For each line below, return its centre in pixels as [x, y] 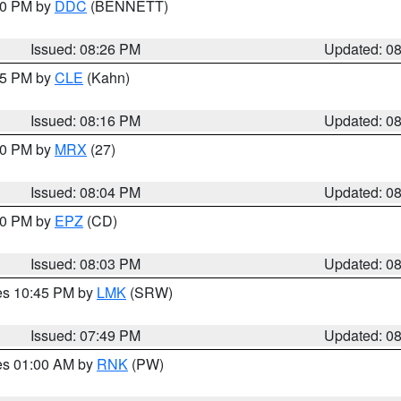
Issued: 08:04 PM [86, 192]
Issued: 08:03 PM [86, 264]
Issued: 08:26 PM [86, 49]
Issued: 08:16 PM [86, 120]
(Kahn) [107, 77]
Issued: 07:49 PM [86, 335]
